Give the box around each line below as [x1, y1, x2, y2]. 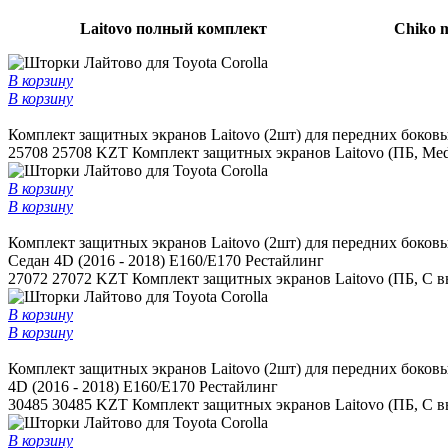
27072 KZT [48, 270, 132, 288]
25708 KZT [48, 144, 132, 162]
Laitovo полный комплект [79, 20, 267, 38]
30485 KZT [48, 396, 132, 414]
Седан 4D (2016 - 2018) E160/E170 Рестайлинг [8, 252, 324, 270]
